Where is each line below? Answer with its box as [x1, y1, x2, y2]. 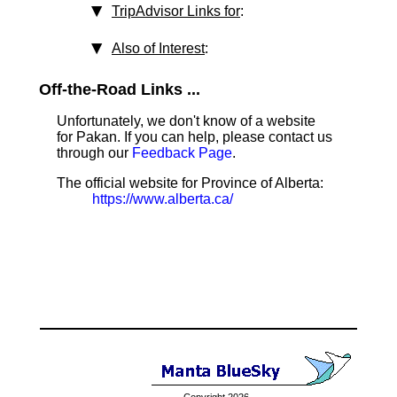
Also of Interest [112, 41, 205, 56]
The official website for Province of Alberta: [57, 175, 323, 191]
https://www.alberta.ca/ [92, 191, 233, 206]
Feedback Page [132, 145, 232, 160]
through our [57, 145, 132, 160]
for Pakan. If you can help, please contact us [57, 129, 332, 144]
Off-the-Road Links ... [39, 81, 200, 98]
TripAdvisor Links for [112, 4, 240, 19]
